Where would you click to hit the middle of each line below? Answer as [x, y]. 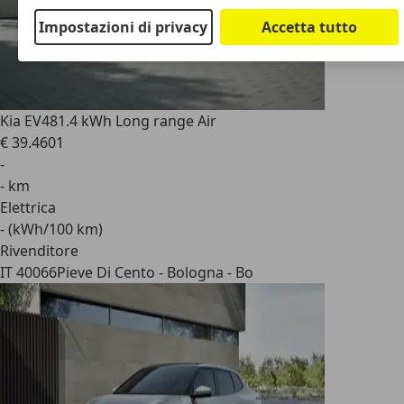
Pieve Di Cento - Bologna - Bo [155, 272]
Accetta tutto [310, 27]
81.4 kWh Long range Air [133, 121]
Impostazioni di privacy [124, 27]
